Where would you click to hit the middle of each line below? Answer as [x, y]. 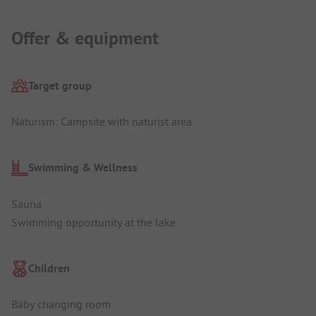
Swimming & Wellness [83, 168]
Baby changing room [61, 304]
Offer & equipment [85, 38]
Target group [60, 85]
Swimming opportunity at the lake [93, 222]
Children [49, 268]
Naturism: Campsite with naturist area [102, 122]
